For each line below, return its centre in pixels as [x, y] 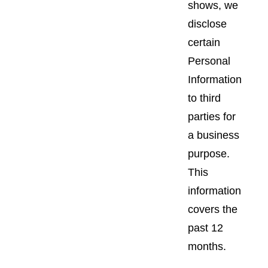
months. [207, 246]
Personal [209, 61]
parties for [212, 116]
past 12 [205, 228]
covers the [213, 209]
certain [204, 42]
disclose [207, 24]
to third [204, 98]
